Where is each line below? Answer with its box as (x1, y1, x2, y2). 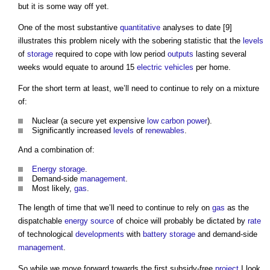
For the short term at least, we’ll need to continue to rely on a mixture (18, 84, 259, 93)
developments (75, 230, 124, 239)
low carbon (147, 116, 184, 126)
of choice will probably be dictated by (114, 216, 248, 226)
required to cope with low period (53, 49, 168, 59)
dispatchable (18, 216, 64, 226)
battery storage (143, 230, 195, 239)
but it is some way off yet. (18, 2, 109, 11)
